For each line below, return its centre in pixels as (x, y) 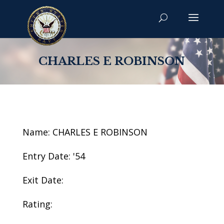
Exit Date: (43, 180)
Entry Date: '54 (53, 156)
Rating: (37, 204)
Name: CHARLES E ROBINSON (85, 132)
